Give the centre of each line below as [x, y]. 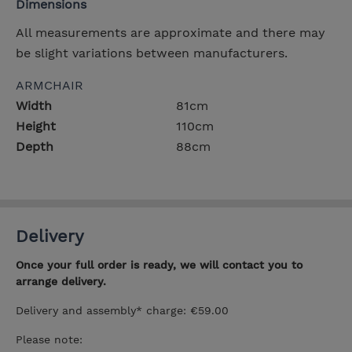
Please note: [49, 339]
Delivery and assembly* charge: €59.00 [122, 310]
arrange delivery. [61, 281]
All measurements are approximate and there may [170, 32]
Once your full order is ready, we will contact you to [159, 264]
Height [36, 126]
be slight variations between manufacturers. [152, 53]
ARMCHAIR [49, 85]
